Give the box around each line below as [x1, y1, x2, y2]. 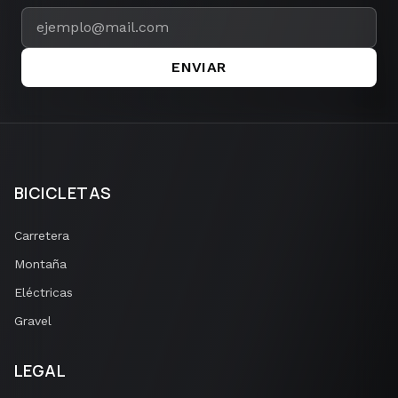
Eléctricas [14, 285, 73, 299]
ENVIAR [171, 59, 227, 76]
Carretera [14, 228, 69, 243]
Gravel [14, 314, 52, 328]
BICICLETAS [14, 182, 112, 203]
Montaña [14, 257, 67, 271]
